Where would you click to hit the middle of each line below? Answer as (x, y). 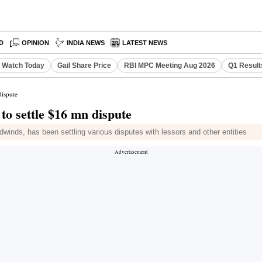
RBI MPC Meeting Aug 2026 (170, 65)
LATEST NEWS (145, 43)
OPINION (36, 43)
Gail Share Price (84, 65)
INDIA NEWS (86, 43)
